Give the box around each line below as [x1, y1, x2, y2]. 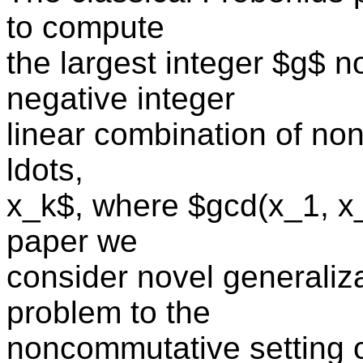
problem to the [6, 295, 211, 331]
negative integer [6, 81, 235, 117]
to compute [6, 10, 164, 45]
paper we [6, 224, 138, 259]
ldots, [6, 152, 83, 188]
